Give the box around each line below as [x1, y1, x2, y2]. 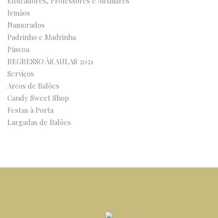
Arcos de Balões [7, 81, 59, 91]
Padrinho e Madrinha [7, 32, 76, 42]
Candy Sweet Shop [7, 93, 69, 103]
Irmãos [7, 8, 30, 18]
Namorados [7, 20, 45, 30]
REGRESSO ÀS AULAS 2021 [7, 56, 93, 66]
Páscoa [7, 44, 29, 54]
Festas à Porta [7, 105, 54, 115]
